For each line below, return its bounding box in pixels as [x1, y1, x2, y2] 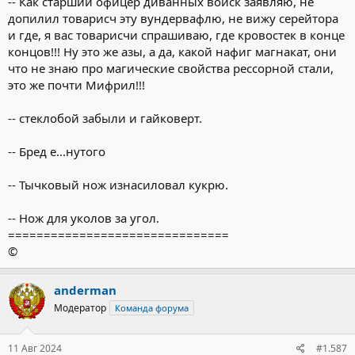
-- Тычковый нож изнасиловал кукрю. [8, 176, 228, 193]
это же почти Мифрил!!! [8, 76, 145, 93]
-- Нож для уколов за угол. [8, 209, 159, 226]
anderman [54, 281, 116, 298]
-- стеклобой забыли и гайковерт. [8, 109, 202, 126]
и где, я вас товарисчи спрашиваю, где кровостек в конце [8, 26, 345, 43]
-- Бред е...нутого [8, 143, 105, 159]
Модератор [54, 300, 106, 315]
